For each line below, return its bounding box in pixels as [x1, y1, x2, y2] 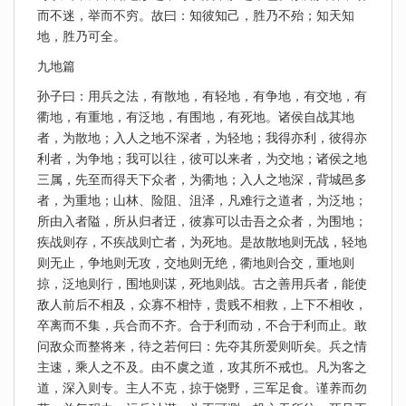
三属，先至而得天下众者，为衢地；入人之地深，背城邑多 [37, 172, 367, 187]
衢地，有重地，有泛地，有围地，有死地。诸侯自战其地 [37, 110, 354, 124]
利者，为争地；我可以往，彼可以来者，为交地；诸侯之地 [37, 151, 367, 166]
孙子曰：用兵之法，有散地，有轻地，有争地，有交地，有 [37, 89, 367, 103]
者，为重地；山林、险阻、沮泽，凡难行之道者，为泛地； [37, 193, 367, 208]
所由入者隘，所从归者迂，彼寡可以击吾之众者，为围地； [37, 214, 367, 228]
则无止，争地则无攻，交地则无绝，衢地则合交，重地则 [37, 256, 354, 270]
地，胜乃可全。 [37, 29, 126, 43]
